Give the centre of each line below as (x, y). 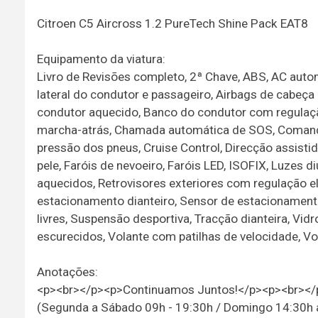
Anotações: (67, 272)
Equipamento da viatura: (101, 59)
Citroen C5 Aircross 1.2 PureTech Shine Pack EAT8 (172, 23)
